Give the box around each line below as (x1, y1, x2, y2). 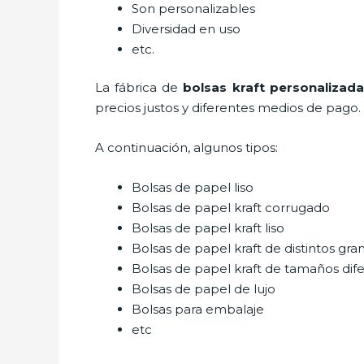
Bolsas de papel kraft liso (132, 220, 284, 236)
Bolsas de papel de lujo (132, 281, 275, 297)
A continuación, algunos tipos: (95, 140, 281, 155)
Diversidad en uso (132, 20, 244, 37)
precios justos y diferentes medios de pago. (95, 100, 361, 115)
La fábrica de (95, 80, 184, 95)
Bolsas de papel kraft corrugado (132, 200, 330, 215)
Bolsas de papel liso (132, 180, 257, 195)
